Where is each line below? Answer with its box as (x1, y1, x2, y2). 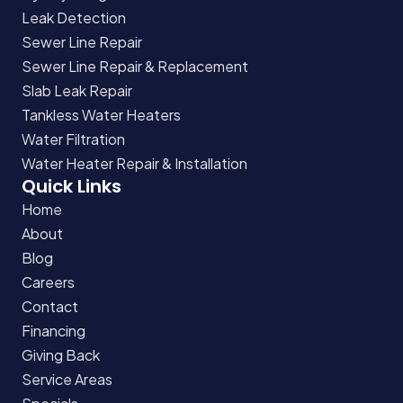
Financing (22, 320, 85, 340)
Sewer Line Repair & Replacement (22, 56, 248, 76)
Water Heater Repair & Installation (22, 153, 247, 173)
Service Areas (22, 369, 112, 389)
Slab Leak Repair (22, 80, 132, 100)
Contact (22, 296, 78, 316)
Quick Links (22, 173, 121, 199)
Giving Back (22, 345, 100, 364)
